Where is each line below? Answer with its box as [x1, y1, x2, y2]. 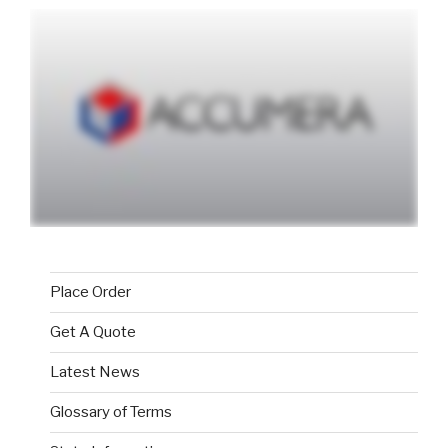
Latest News [50, 363, 140, 382]
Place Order [50, 283, 131, 302]
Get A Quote [50, 323, 136, 342]
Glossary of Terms [50, 403, 172, 422]
